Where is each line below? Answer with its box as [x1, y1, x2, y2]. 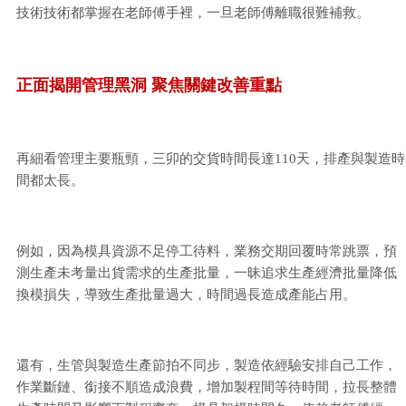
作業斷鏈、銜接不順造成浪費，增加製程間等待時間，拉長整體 [16, 380, 397, 394]
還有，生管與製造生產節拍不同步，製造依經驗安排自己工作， [16, 358, 397, 372]
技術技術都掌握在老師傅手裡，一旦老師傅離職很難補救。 [16, 5, 370, 20]
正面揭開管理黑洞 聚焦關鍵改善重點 [16, 76, 282, 95]
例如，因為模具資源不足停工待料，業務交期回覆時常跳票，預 [16, 244, 397, 258]
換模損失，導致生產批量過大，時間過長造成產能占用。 [16, 287, 356, 302]
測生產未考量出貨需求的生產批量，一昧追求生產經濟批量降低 [16, 266, 397, 280]
